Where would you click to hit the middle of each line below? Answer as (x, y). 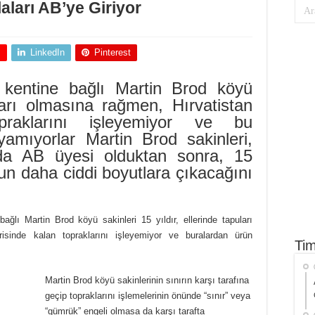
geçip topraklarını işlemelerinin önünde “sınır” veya (148, 296)
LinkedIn (47, 53)
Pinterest (112, 53)
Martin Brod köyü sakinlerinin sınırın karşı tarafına (147, 281)
